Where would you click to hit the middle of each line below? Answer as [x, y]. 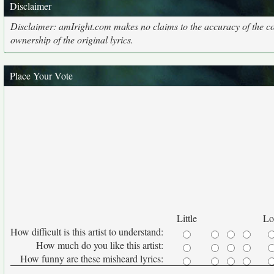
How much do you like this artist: [101, 245]
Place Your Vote [41, 76]
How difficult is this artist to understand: [88, 231]
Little [187, 218]
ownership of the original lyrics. [72, 39]
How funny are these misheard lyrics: [93, 258]
